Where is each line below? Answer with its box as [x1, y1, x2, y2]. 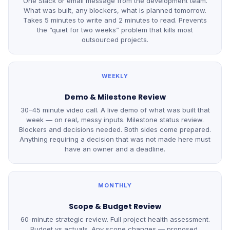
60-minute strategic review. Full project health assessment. [20, 215, 210, 223]
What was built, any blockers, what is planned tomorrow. [24, 6, 206, 14]
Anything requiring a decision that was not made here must [20, 135, 210, 143]
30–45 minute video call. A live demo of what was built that [20, 106, 210, 114]
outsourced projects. [82, 35, 148, 44]
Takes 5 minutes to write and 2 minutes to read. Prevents [23, 16, 207, 24]
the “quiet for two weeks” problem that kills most [37, 26, 193, 34]
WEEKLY [101, 72, 129, 80]
